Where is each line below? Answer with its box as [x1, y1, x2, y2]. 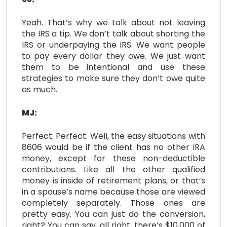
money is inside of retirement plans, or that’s [22, 174, 205, 186]
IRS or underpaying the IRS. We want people [22, 39, 205, 51]
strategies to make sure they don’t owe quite [22, 72, 205, 84]
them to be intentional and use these [22, 61, 205, 73]
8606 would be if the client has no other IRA [22, 141, 205, 153]
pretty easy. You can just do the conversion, [22, 208, 205, 220]
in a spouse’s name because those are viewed [22, 185, 205, 198]
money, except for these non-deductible [22, 152, 205, 164]
